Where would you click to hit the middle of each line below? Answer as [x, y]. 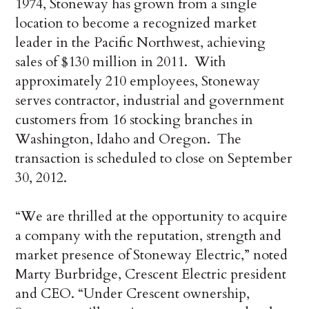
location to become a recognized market [136, 23]
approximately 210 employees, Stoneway [138, 81]
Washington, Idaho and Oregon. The [129, 139]
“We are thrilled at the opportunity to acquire [152, 217]
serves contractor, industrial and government [150, 101]
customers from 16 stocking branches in [134, 120]
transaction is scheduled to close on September [154, 159]
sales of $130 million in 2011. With [121, 62]
